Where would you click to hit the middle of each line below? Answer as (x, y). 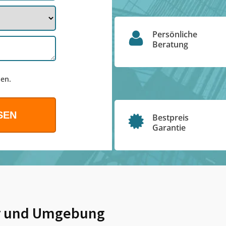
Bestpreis (170, 118)
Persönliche (175, 34)
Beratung (170, 44)
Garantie (169, 128)
